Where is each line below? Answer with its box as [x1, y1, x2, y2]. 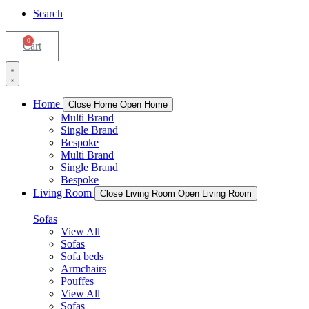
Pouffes [61, 275, 94, 287]
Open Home [120, 99, 168, 110]
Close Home [68, 99, 117, 110]
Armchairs [61, 263, 106, 275]
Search [33, 8, 63, 19]
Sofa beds [61, 250, 103, 262]
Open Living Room [178, 188, 252, 199]
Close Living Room [100, 188, 175, 199]
